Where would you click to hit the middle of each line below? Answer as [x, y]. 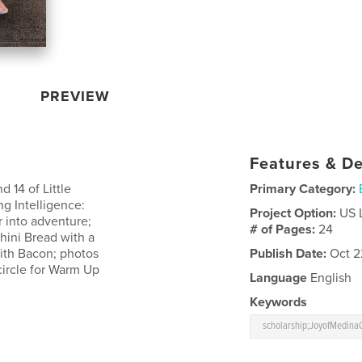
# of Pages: [284, 229]
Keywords [279, 302]
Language [279, 278]
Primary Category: [303, 189]
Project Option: [295, 213]
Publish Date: [288, 253]
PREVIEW [76, 96]
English [330, 278]
